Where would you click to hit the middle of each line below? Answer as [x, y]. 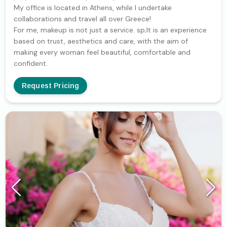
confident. [31, 64]
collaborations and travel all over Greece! [82, 19]
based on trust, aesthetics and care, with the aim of [101, 41]
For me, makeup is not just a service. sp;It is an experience [110, 30]
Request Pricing [51, 86]
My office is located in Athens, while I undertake [93, 8]
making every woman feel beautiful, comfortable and [102, 52]
